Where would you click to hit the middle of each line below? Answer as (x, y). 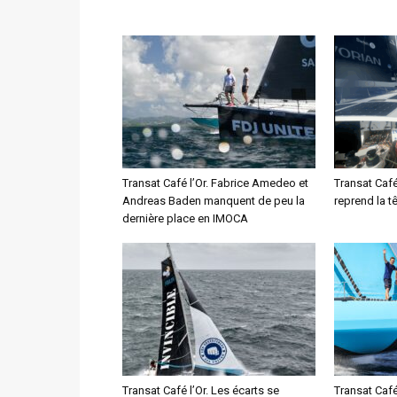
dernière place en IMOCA (185, 218)
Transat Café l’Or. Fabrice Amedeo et (215, 183)
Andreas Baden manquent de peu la (214, 201)
